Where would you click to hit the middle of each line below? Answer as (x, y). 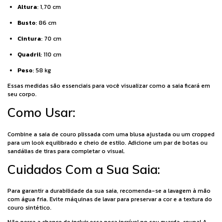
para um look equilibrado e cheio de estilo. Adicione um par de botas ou (108, 142)
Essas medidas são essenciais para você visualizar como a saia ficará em (109, 85)
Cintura (29, 38)
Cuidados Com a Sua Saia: (84, 169)
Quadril (29, 54)
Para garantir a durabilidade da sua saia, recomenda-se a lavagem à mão (109, 191)
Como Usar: (41, 112)
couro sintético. (29, 208)
